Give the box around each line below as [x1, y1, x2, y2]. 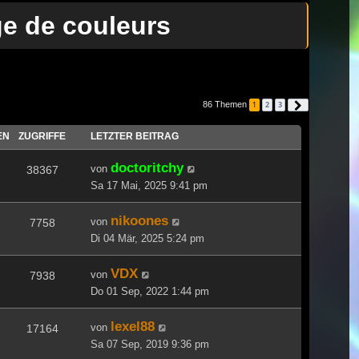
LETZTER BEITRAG [91, 130, 179, 142]
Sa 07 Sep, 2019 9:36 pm [91, 337, 209, 350]
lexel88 [111, 317, 155, 334]
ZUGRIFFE [18, 130, 66, 142]
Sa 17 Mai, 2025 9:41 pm [91, 179, 208, 192]
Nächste [307, 100, 336, 109]
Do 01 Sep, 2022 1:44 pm [91, 284, 209, 297]
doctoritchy [111, 159, 184, 175]
